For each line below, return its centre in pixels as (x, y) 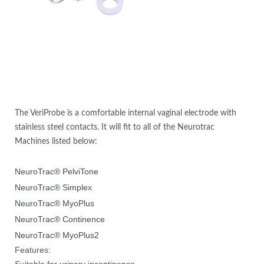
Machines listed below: (56, 141)
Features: (33, 250)
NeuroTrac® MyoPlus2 (57, 235)
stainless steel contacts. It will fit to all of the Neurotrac (115, 127)
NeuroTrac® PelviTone (57, 171)
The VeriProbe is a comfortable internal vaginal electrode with (126, 113)
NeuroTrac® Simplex (53, 187)
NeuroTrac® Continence (60, 219)
